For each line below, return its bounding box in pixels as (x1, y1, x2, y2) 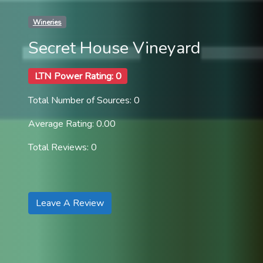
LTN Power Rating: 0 (34, 69, 122, 83)
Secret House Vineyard (28, 36, 201, 59)
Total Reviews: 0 (28, 141, 97, 154)
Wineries (32, 17, 62, 27)
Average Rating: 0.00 (28, 117, 116, 131)
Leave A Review (36, 197, 104, 210)
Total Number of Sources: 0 (28, 94, 140, 107)
